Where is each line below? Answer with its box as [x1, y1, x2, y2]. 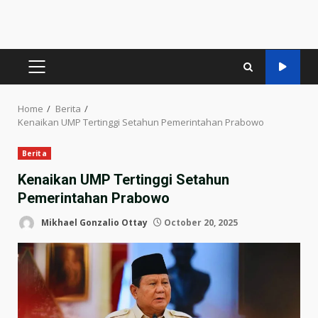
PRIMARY [35, 67, 83, 81]
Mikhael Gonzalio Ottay [39, 216, 148, 229]
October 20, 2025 [162, 216, 238, 229]
